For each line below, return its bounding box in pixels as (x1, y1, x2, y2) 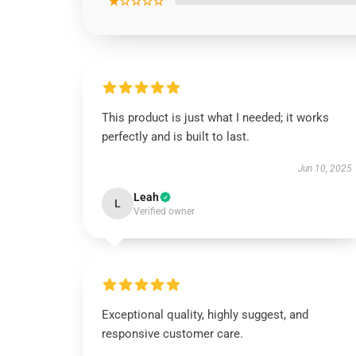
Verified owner (133, 206, 195, 217)
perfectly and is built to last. (102, 130, 250, 144)
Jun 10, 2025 (297, 163, 352, 174)
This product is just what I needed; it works (102, 110, 329, 125)
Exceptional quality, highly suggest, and (102, 308, 308, 322)
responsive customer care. (102, 327, 243, 341)
